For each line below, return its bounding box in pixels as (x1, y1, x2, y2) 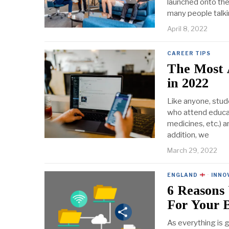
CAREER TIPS (167, 50, 211, 57)
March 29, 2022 (167, 146, 217, 155)
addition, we (167, 130, 209, 140)
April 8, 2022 (167, 25, 208, 33)
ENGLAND (167, 172, 199, 178)
